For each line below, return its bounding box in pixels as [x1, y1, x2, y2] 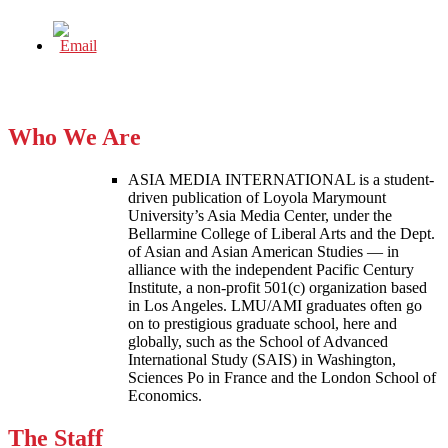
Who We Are [8, 124, 141, 151]
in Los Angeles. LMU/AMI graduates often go [128, 297, 422, 315]
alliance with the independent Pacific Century [128, 261, 414, 279]
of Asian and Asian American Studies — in [128, 243, 399, 261]
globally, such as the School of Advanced [128, 333, 388, 351]
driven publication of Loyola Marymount [128, 189, 386, 207]
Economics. [128, 387, 202, 405]
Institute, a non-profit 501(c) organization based [128, 279, 427, 297]
